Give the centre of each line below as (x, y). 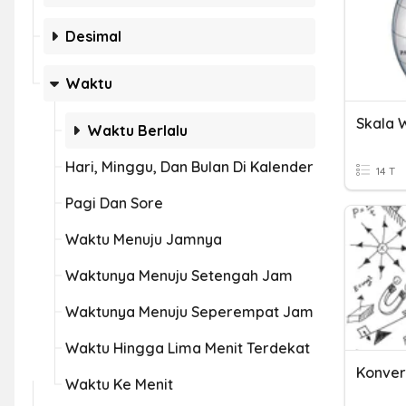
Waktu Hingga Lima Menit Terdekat (188, 348)
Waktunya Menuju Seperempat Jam (189, 312)
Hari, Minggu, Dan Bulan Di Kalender (189, 167)
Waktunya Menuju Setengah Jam (179, 275)
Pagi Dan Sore (114, 203)
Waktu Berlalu (137, 130)
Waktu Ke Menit (119, 384)
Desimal (93, 36)
